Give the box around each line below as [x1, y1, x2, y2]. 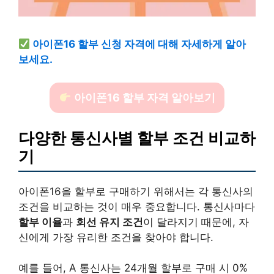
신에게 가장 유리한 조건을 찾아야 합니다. [18, 231, 213, 243]
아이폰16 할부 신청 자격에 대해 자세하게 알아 [32, 37, 246, 50]
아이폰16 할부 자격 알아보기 [71, 91, 215, 105]
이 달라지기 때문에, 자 [143, 215, 249, 228]
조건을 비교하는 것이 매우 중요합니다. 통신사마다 [18, 200, 255, 213]
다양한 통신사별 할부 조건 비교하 [18, 128, 256, 147]
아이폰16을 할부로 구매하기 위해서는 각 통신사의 [18, 185, 253, 198]
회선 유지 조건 [76, 215, 143, 228]
